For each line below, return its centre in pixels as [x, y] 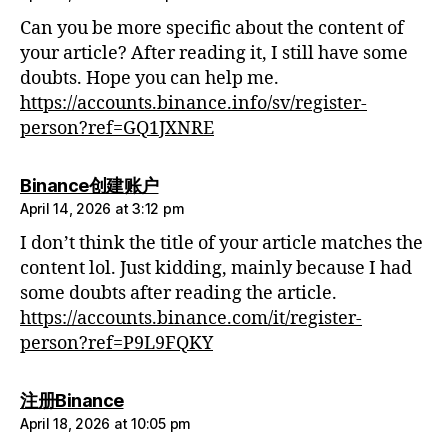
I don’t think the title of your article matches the [221, 244]
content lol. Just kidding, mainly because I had [216, 269]
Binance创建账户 [89, 186]
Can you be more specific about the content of [212, 29]
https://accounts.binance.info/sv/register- [193, 104]
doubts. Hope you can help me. [149, 79]
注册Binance [72, 401]
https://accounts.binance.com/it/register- [191, 319]
